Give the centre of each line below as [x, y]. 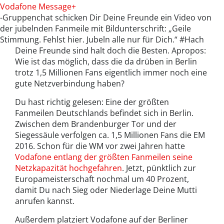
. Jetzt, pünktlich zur [159, 168]
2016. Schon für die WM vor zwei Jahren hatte [100, 146]
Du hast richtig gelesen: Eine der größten [92, 102]
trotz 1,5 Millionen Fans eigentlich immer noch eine [111, 73]
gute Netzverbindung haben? [70, 84]
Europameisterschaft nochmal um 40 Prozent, [102, 179]
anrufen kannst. [45, 201]
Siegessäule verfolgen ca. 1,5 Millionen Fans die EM [110, 135]
